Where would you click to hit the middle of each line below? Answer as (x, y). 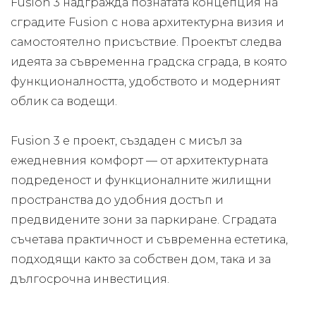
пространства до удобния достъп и (117, 200)
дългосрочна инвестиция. (90, 279)
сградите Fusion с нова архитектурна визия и (147, 23)
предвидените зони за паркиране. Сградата (144, 220)
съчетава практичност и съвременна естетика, (149, 240)
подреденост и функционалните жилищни (141, 181)
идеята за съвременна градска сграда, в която (149, 62)
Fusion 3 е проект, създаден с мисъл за (126, 141)
